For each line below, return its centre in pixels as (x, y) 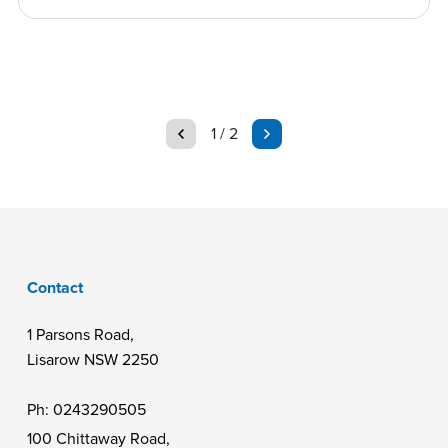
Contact (55, 287)
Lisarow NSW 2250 (93, 359)
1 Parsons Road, (80, 334)
